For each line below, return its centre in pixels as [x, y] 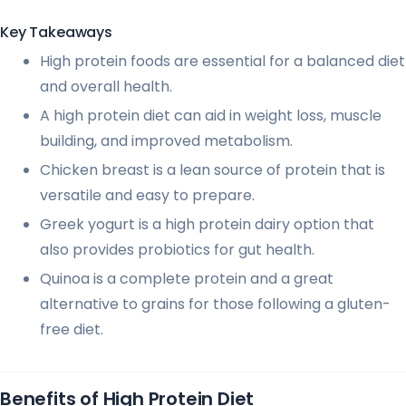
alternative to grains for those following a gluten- [215, 304]
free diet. [72, 330]
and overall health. [106, 87]
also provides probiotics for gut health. [177, 250]
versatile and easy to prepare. [147, 196]
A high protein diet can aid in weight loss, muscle [211, 116]
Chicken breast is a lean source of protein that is [213, 170]
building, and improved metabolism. [166, 141]
